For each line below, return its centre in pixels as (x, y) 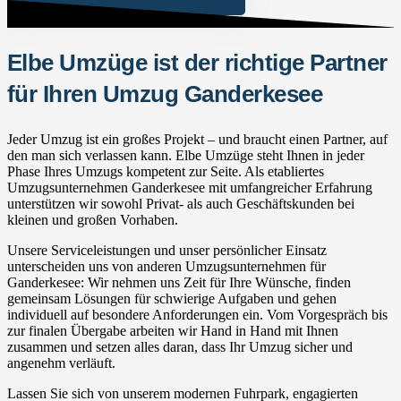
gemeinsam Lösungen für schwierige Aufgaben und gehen (172, 298)
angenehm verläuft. (61, 363)
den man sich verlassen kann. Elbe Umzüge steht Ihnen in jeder (186, 155)
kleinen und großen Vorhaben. (93, 219)
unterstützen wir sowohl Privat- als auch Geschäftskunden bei (181, 203)
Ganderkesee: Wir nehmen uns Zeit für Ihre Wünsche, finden (179, 282)
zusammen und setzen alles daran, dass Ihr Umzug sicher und (180, 346)
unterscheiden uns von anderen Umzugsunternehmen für (166, 266)
